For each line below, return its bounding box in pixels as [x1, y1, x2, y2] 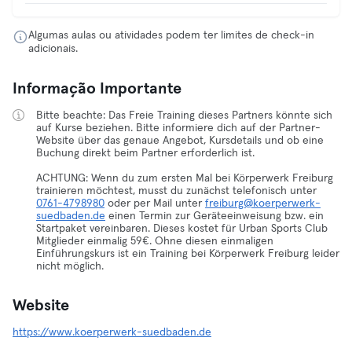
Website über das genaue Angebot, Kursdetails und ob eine [36, 135, 324, 146]
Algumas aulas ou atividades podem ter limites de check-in [28, 30, 314, 41]
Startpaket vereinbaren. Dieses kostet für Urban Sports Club [36, 223, 328, 234]
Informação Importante [13, 81, 181, 97]
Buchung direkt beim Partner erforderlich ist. [36, 148, 255, 159]
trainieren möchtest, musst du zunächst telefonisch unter [36, 185, 317, 196]
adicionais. [28, 43, 78, 54]
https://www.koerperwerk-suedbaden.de [13, 327, 211, 338]
